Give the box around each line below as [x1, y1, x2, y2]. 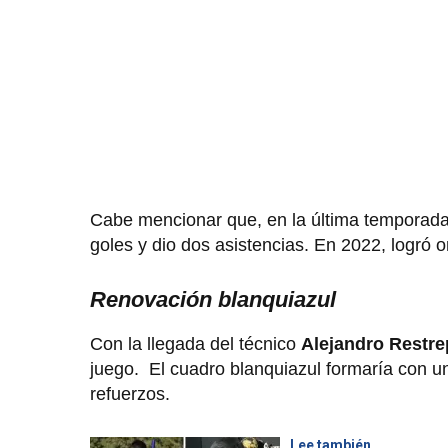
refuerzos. [90, 383, 170, 404]
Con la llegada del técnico [90, 333, 301, 354]
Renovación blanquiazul [90, 286, 336, 312]
